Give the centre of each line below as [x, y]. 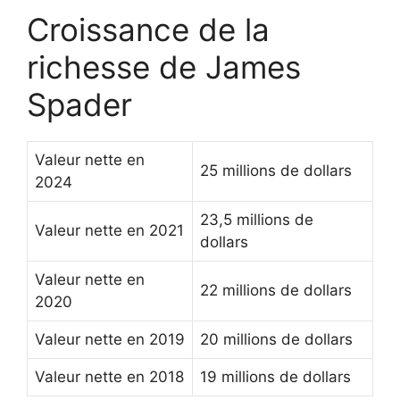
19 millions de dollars [275, 377]
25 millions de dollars [276, 171]
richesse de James [164, 67]
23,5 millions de [257, 220]
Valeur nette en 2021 [109, 231]
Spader [79, 105]
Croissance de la [148, 30]
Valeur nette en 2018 [109, 377]
